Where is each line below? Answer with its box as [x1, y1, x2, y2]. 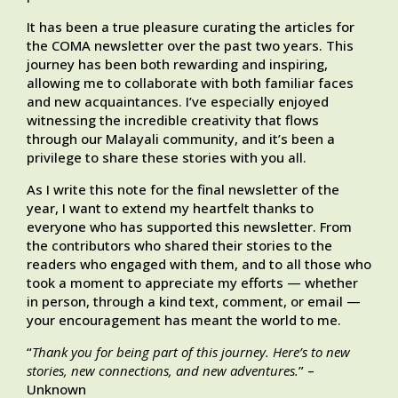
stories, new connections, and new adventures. [27, 362, 298, 380]
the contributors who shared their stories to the [27, 236, 332, 255]
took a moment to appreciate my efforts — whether [27, 274, 358, 292]
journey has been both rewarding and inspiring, [27, 55, 328, 74]
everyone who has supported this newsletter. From [27, 218, 352, 236]
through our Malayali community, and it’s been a [27, 130, 335, 148]
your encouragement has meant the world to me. [27, 311, 341, 330]
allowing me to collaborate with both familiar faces [27, 74, 354, 92]
